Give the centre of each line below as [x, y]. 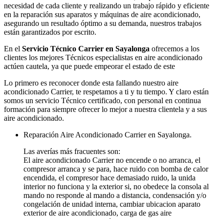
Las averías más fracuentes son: [72, 152]
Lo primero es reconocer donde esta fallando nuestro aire [91, 83]
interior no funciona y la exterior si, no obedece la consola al [116, 187]
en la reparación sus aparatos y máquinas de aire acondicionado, [102, 15]
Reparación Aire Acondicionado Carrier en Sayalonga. [108, 135]
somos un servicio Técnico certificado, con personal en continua [102, 101]
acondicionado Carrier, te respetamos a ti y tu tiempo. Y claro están [106, 92]
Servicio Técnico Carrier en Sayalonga [86, 49]
